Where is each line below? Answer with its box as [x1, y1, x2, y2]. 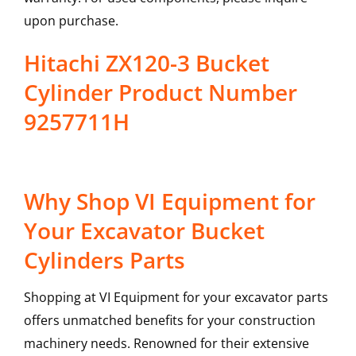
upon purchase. [23, 12, 118, 30]
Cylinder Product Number [23, 77, 297, 108]
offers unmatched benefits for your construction [23, 311, 315, 330]
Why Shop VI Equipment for [23, 186, 315, 217]
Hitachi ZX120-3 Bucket [23, 48, 269, 79]
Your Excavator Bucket [23, 215, 265, 246]
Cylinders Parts [23, 245, 185, 276]
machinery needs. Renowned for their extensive [23, 335, 309, 353]
